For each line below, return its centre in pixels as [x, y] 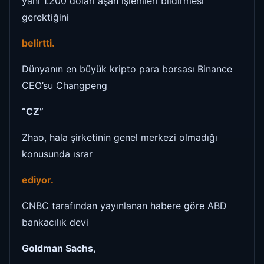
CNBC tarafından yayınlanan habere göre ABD [124, 205]
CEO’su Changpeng [65, 85]
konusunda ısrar [57, 154]
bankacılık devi [55, 222]
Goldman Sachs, [59, 248]
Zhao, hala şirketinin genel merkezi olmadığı [120, 137]
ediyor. [39, 179]
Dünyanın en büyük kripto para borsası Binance [127, 69]
